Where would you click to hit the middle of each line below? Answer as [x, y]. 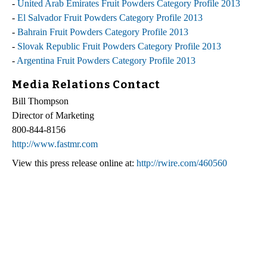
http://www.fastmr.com [55, 144]
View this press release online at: [74, 163]
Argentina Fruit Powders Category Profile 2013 [106, 60]
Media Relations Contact [86, 84]
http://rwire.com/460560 [182, 163]
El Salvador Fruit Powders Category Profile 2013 [110, 17]
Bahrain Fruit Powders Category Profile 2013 [103, 32]
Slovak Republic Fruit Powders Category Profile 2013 [119, 46]
